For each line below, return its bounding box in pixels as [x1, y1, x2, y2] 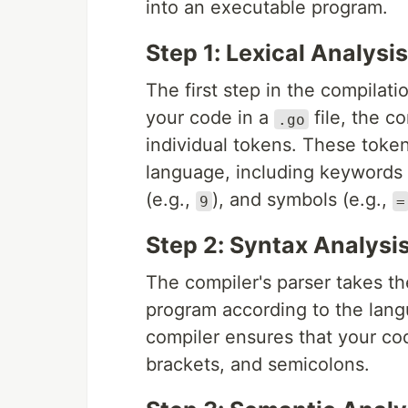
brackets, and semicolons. [146, 353, 370, 376]
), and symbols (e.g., [212, 189, 393, 211]
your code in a [146, 107, 274, 129]
